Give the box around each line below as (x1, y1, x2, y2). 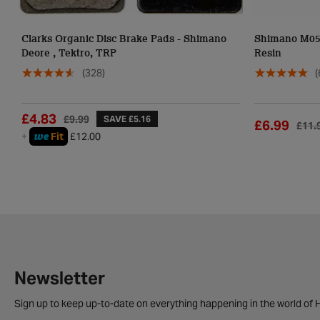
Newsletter (14, 267, 105, 289)
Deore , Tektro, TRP (21, 49, 116, 59)
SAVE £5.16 (104, 114, 151, 124)
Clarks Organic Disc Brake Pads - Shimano (21, 34, 226, 44)
